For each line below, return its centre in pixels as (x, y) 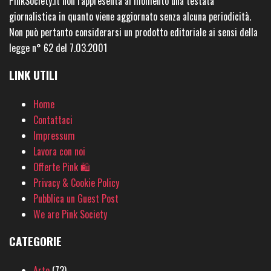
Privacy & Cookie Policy (76, 183)
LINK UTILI (33, 75)
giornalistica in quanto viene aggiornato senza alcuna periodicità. (130, 17)
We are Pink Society (70, 214)
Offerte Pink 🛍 (62, 167)
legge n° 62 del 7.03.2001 (58, 48)
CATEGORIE (35, 241)
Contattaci (53, 120)
